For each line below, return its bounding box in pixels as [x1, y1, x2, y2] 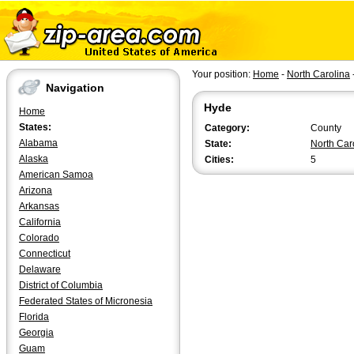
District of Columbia [19, 280, 103, 291]
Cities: [205, 154, 234, 165]
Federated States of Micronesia [19, 296, 153, 307]
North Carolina [287, 69, 350, 80]
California [19, 217, 61, 228]
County [311, 122, 341, 134]
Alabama [19, 137, 58, 149]
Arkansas [19, 201, 59, 212]
